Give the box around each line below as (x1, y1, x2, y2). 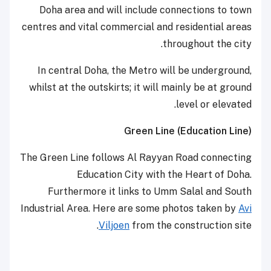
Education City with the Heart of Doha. (77, 169, 252, 181)
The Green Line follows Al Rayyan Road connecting (20, 152, 252, 164)
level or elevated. (176, 99, 252, 111)
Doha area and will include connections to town (39, 4, 252, 16)
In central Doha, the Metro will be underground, (38, 65, 252, 77)
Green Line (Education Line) (124, 125, 252, 137)
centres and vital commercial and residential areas (22, 21, 252, 33)
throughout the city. (163, 38, 252, 50)
